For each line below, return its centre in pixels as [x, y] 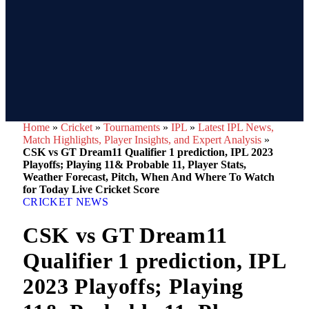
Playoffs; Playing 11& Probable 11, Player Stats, [134, 165]
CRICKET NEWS [66, 202]
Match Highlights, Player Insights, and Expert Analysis [142, 140]
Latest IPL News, [236, 127]
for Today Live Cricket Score [91, 189]
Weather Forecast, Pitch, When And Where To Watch [149, 177]
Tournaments [132, 127]
